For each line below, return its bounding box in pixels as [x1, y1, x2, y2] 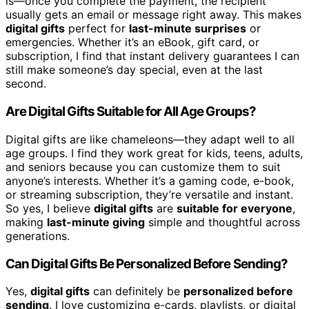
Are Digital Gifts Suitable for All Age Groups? [6, 103, 256, 120]
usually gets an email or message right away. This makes [6, 8, 301, 22]
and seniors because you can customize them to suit [6, 159, 281, 174]
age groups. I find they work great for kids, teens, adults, [6, 146, 303, 160]
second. [6, 77, 46, 91]
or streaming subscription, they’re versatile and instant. [6, 187, 293, 201]
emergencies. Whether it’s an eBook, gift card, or [6, 35, 259, 50]
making [6, 215, 47, 229]
